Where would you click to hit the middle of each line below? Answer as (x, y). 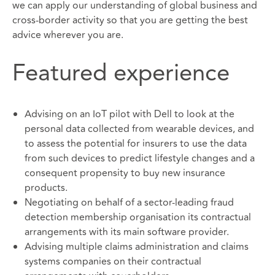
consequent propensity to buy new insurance (125, 173)
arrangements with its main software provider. (127, 232)
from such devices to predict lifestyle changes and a (140, 158)
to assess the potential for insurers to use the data (136, 143)
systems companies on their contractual (113, 261)
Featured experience (121, 74)
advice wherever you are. (68, 35)
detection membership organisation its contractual (138, 217)
